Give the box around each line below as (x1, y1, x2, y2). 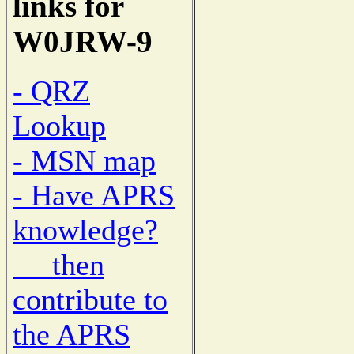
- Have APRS (13, 179, 175, 213)
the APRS (13, 318, 130, 352)
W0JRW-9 (13, 24, 153, 58)
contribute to (13, 283, 168, 317)
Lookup (13, 109, 106, 143)
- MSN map (13, 144, 156, 178)
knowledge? (13, 213, 158, 247)
